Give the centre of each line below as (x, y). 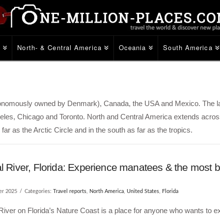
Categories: (39, 191)
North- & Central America (59, 47)
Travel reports (69, 191)
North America (106, 191)
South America (188, 47)
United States (143, 191)
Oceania (132, 47)
